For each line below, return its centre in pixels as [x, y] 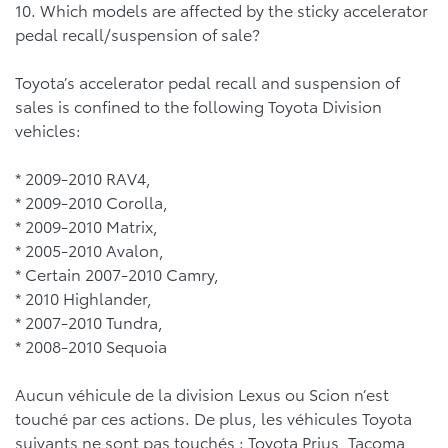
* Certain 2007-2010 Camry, [117, 273]
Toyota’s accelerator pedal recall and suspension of [207, 81]
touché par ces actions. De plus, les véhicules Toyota [213, 417]
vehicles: [48, 129]
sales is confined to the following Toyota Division [198, 105]
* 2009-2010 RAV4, [83, 177]
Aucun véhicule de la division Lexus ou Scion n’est [202, 393]
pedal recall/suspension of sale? [137, 33]
